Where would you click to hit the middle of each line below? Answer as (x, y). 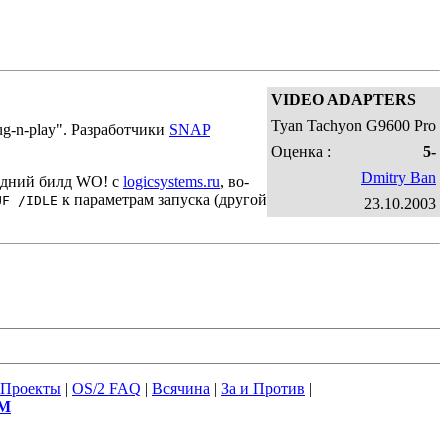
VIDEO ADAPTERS (343, 99)
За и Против (263, 388)
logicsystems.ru (171, 181)
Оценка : (301, 151)
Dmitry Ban (398, 177)
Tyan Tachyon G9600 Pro (353, 125)
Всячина (181, 388)
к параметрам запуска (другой (162, 199)
